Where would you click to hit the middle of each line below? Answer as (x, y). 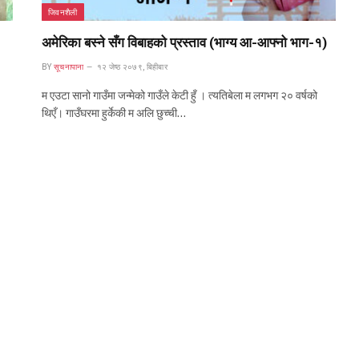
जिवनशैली (63, 12)
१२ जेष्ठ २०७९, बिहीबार (132, 67)
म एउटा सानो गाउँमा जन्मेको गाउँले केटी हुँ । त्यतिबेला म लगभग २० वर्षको (179, 95)
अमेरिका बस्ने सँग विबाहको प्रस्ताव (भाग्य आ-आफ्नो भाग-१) (184, 42)
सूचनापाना (69, 67)
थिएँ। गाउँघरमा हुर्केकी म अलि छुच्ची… (114, 113)
